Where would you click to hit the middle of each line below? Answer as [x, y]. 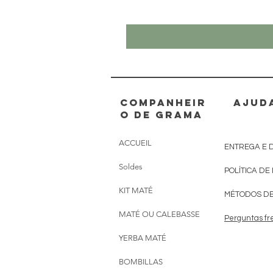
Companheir [163, 102]
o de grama [161, 114]
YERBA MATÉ [143, 238]
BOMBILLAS [141, 261]
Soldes [131, 166]
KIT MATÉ [136, 190]
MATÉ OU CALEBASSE [159, 214]
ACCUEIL [135, 143]
